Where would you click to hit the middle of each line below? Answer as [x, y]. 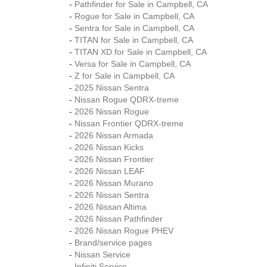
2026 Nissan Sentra [112, 195]
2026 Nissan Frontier [114, 159]
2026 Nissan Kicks [109, 147]
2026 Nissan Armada [114, 135]
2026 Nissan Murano [114, 183]
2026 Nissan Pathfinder [119, 219]
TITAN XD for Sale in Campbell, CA [141, 52]
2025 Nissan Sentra [112, 88]
